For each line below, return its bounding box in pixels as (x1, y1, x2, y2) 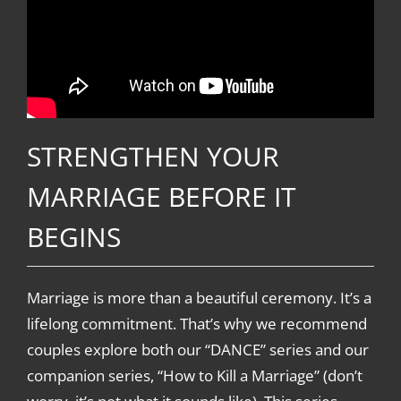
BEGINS (26, 218, 121, 256)
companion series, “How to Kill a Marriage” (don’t (26, 365, 363, 387)
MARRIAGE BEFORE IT (26, 178, 296, 216)
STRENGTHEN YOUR (26, 138, 279, 175)
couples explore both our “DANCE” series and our (26, 339, 369, 361)
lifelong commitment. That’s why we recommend (26, 313, 367, 335)
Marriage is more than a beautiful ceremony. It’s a (26, 287, 371, 309)
